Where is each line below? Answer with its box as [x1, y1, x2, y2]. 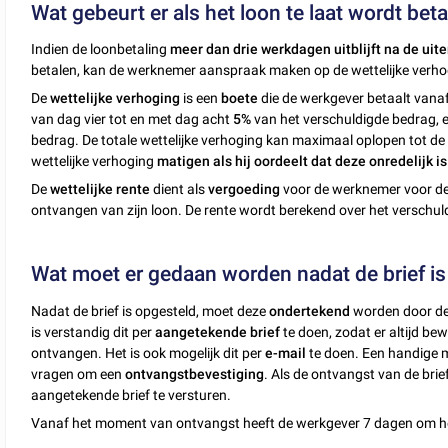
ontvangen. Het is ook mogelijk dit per [31, 344, 266, 361]
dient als [150, 181, 209, 198]
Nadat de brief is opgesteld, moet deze [31, 302, 270, 319]
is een [180, 90, 222, 107]
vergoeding [208, 181, 281, 198]
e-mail [265, 344, 307, 361]
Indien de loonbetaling [31, 41, 171, 58]
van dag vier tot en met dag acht [31, 111, 234, 128]
